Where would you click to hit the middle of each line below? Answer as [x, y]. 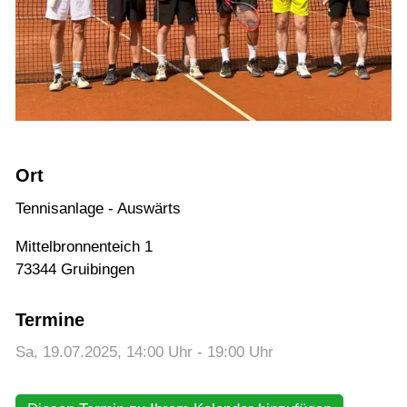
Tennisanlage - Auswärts [98, 208]
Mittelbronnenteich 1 [84, 246]
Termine [50, 320]
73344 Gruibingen [75, 269]
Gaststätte [91, 66]
